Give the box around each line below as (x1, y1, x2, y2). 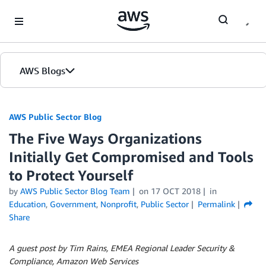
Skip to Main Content (5, 7, 84, 17)
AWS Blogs (20, 65, 65, 77)
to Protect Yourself (9, 167, 133, 183)
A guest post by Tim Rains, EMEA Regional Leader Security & (9, 243, 235, 253)
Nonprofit (100, 199, 137, 209)
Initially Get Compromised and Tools (9, 148, 254, 165)
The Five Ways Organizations (9, 130, 202, 147)
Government (50, 199, 96, 209)
